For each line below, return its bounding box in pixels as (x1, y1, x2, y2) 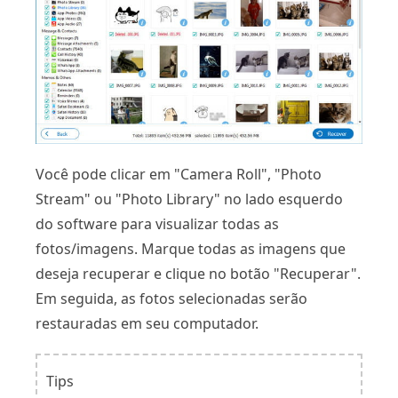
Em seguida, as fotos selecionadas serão (36, 288, 307, 308)
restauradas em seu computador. (36, 313, 259, 333)
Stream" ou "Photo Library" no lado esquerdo (36, 188, 343, 209)
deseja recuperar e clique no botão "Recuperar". (36, 263, 361, 283)
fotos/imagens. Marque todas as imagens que (36, 238, 346, 259)
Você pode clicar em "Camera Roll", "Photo (36, 163, 322, 184)
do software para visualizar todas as (36, 213, 279, 234)
